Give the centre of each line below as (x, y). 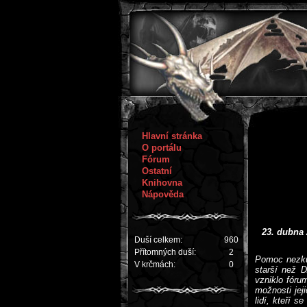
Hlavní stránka (172, 136)
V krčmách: (155, 265)
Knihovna (162, 183)
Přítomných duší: (165, 252)
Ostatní (157, 171)
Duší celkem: (158, 240)
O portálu (162, 148)
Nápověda (163, 194)
